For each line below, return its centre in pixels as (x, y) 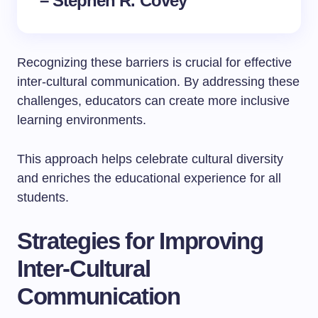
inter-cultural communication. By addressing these (158, 82)
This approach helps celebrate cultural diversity (150, 159)
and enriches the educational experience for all (149, 178)
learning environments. (82, 120)
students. (43, 197)
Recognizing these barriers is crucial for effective (154, 62)
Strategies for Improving (140, 241)
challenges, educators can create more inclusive (153, 101)
